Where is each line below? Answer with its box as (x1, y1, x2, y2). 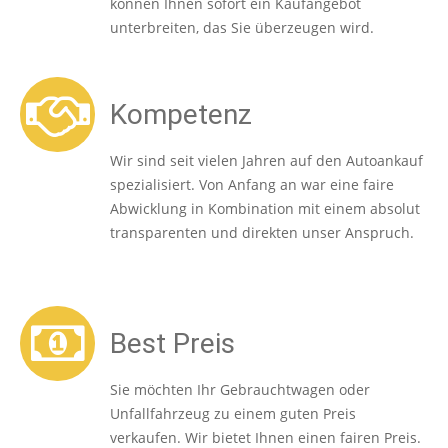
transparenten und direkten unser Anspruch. (110, 222, 414, 242)
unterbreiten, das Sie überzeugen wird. (110, 17, 374, 37)
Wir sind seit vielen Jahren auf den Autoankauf (110, 150, 423, 170)
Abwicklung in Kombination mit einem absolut (110, 198, 420, 218)
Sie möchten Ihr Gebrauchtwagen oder (110, 379, 370, 399)
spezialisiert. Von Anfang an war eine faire (110, 174, 394, 194)
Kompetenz (110, 97, 252, 131)
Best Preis (110, 326, 235, 360)
